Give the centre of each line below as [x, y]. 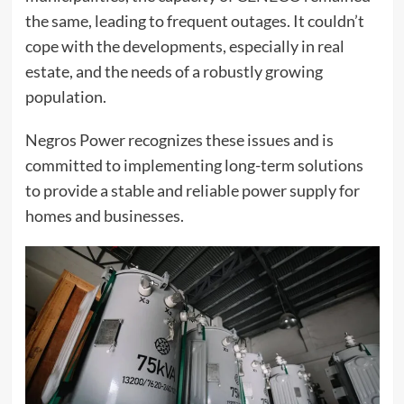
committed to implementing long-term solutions [194, 165]
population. [65, 96]
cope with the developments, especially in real [184, 46]
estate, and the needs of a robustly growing [174, 71]
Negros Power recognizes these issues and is [179, 139]
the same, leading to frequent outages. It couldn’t [194, 20]
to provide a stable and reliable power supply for [192, 190]
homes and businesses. [104, 215]
